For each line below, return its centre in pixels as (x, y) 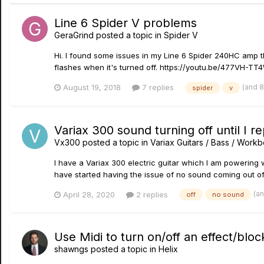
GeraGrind (74, 35)
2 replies (151, 194)
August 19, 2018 (92, 87)
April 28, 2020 (89, 194)
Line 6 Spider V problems (126, 23)
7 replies (157, 87)
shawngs (71, 249)
